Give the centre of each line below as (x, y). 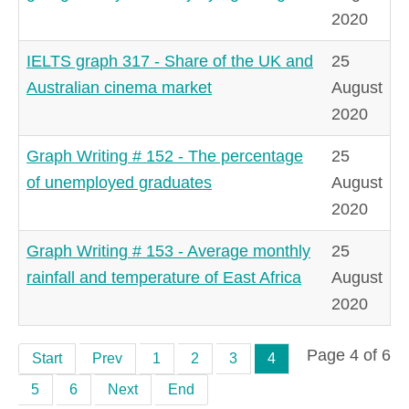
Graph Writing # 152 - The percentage (165, 156)
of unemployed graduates (119, 182)
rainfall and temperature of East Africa (164, 277)
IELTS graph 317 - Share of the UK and (170, 61)
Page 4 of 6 (349, 355)
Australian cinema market (119, 87)
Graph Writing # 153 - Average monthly (168, 251)
